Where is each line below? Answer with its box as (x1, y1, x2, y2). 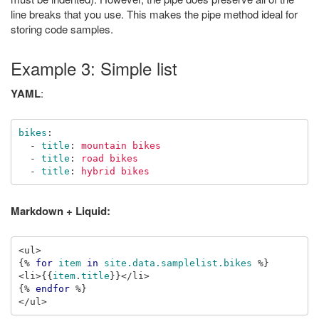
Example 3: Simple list (11, 56, 177, 80)
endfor (35, 283, 70, 294)
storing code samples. (11, 21, 113, 36)
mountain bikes (80, 140, 161, 151)
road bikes (80, 152, 138, 164)
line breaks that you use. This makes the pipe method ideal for (11, 6, 298, 21)
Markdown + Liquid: (11, 203, 110, 219)
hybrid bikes (80, 165, 150, 177)
